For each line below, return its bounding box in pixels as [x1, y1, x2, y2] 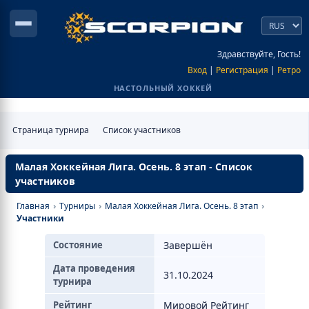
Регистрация [216, 64, 268, 76]
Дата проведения [52, 262, 135, 275]
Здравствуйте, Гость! [217, 48, 301, 60]
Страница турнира [12, 124, 89, 136]
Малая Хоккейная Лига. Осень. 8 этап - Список [15, 160, 253, 173]
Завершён [163, 239, 212, 252]
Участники [17, 212, 64, 224]
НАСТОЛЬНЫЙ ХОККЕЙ [113, 83, 212, 93]
